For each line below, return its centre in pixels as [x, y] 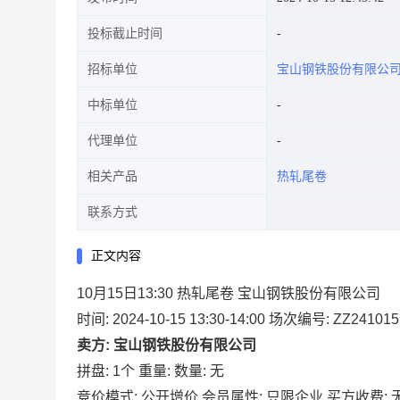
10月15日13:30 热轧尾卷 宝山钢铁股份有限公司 [229, 293]
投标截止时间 [125, 33]
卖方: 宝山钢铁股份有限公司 [167, 345]
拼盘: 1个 [106, 371]
